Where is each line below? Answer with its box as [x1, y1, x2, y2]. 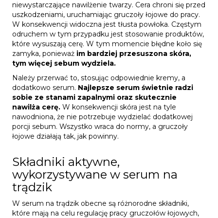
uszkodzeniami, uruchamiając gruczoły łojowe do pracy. [12, 10, 200, 19]
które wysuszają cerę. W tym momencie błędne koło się [12, 39, 202, 48]
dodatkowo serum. [12, 83, 76, 92]
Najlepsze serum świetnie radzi [76, 83, 193, 92]
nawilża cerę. [12, 102, 62, 111]
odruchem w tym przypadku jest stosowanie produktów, [12, 29, 204, 38]
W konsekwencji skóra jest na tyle [62, 102, 176, 111]
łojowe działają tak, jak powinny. [12, 131, 119, 141]
